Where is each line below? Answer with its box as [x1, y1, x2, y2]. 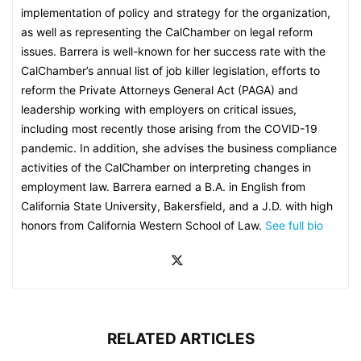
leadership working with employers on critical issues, [21, 102, 297, 116]
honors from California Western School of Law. [21, 218, 265, 232]
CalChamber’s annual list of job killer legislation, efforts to [21, 64, 320, 77]
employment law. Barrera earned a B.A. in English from [21, 180, 305, 193]
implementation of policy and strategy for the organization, [21, 6, 330, 19]
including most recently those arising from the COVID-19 [21, 122, 317, 135]
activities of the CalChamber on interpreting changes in [21, 160, 311, 174]
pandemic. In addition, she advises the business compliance [21, 141, 337, 155]
